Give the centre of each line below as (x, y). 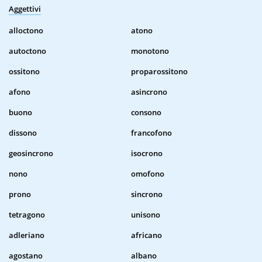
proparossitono (159, 72)
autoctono (27, 51)
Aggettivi (25, 9)
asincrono (149, 92)
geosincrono (31, 154)
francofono (151, 133)
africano (146, 235)
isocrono (147, 154)
